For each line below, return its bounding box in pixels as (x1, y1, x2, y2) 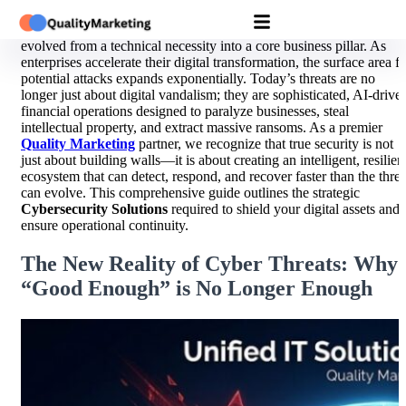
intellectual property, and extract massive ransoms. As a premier (21, 120, 382, 135)
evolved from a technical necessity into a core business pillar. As (21, 38, 386, 53)
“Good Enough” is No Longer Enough (21, 275, 372, 300)
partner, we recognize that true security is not (135, 136, 393, 151)
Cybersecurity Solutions (21, 201, 168, 217)
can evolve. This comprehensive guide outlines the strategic (21, 185, 360, 200)
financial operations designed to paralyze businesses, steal (21, 103, 349, 119)
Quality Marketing (21, 136, 135, 151)
